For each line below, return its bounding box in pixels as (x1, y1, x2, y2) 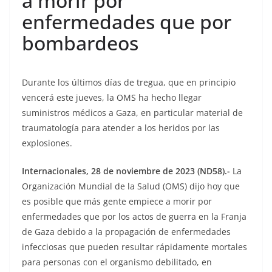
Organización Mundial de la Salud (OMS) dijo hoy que (22, 180, 240, 192)
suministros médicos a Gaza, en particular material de (22, 106, 243, 118)
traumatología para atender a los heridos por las (22, 121, 220, 134)
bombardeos (22, 30, 138, 56)
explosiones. (22, 137, 72, 149)
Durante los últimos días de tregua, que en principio (22, 76, 236, 88)
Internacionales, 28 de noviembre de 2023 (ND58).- (22, 165, 230, 177)
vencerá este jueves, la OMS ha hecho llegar (22, 91, 202, 103)
